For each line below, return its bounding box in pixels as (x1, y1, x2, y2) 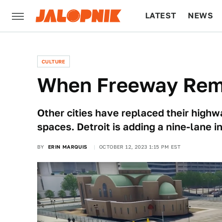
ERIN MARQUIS (48, 144, 88, 150)
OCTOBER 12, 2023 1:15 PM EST (99, 144, 181, 150)
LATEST (145, 11, 176, 20)
